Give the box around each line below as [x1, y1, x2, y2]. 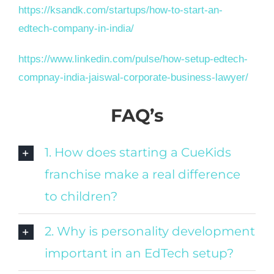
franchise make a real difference [44, 167, 240, 182]
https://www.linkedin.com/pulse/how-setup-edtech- [18, 53, 248, 65]
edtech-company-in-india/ [18, 23, 134, 35]
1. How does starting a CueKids [44, 145, 231, 160]
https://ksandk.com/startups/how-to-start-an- [18, 4, 223, 17]
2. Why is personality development [44, 224, 255, 239]
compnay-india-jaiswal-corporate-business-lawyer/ [18, 72, 248, 84]
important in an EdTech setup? [44, 246, 234, 261]
